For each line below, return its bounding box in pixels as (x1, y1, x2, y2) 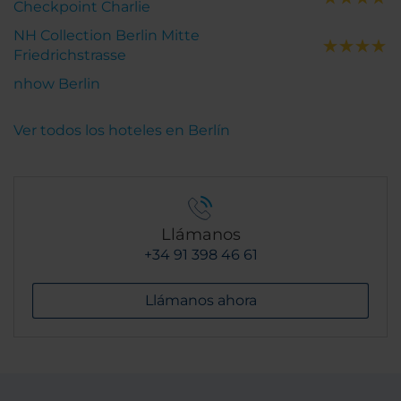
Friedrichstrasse (13, 47, 126, 64)
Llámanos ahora (144, 292, 257, 309)
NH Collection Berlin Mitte (13, 27, 200, 44)
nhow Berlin (13, 75, 100, 92)
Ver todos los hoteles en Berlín (13, 122, 230, 139)
